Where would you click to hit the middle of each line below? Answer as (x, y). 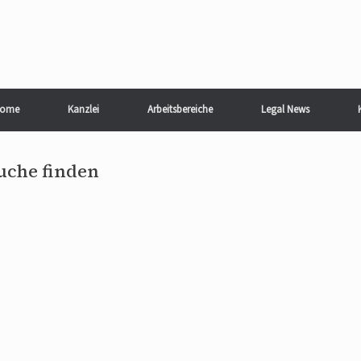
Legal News (285, 110)
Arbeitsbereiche (180, 110)
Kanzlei (83, 110)
